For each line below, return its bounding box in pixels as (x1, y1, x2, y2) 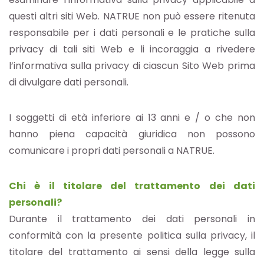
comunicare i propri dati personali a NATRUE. (9, 144, 214, 158)
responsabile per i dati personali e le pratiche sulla (9, 26, 255, 40)
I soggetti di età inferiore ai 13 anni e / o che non (9, 111, 255, 125)
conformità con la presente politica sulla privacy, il (9, 229, 255, 243)
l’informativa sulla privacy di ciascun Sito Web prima (9, 59, 255, 73)
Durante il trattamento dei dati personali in (9, 212, 255, 226)
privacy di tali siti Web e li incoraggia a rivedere (9, 42, 255, 57)
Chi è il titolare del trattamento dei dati (9, 179, 255, 193)
